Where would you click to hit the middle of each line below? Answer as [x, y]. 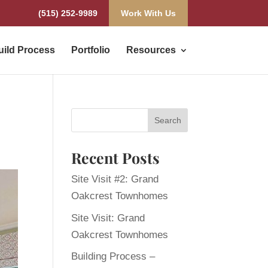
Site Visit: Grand [108, 218]
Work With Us [148, 13]
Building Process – [113, 256]
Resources [151, 50]
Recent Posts [116, 158]
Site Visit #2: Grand [115, 179]
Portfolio [90, 50]
